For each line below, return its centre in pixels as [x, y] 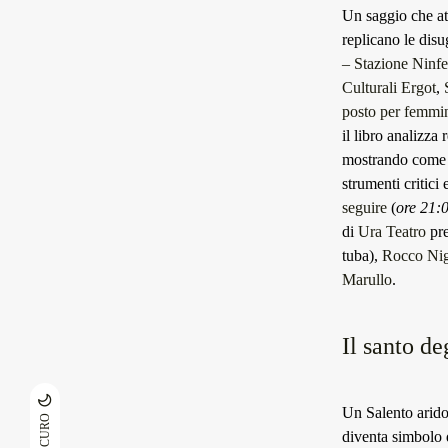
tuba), [362, 255]
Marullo [367, 279]
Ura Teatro [392, 231]
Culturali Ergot [389, 87]
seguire [364, 207]
